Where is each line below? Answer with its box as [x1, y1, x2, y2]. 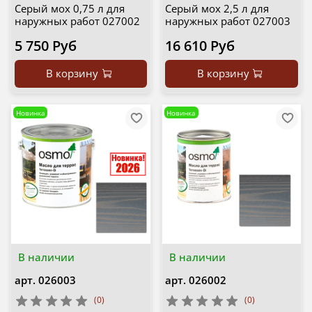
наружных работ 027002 [14, 14, 140, 29]
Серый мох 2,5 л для [165, 1, 269, 16]
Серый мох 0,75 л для [14, 1, 125, 16]
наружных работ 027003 [165, 14, 290, 29]
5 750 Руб [14, 36, 77, 56]
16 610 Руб [165, 36, 235, 56]
